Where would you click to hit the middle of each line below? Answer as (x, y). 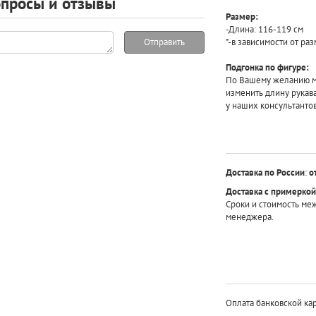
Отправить (164, 42)
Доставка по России (265, 172)
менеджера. (249, 217)
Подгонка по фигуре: (267, 67)
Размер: (242, 16)
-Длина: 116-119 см (264, 29)
